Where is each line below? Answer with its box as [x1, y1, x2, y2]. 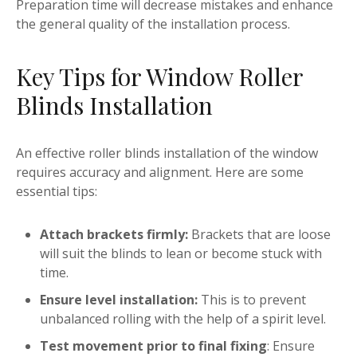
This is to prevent [198, 291, 306, 309]
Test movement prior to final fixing [40, 337, 267, 355]
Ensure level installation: [40, 291, 198, 309]
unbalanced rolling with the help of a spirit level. [40, 310, 326, 328]
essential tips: [16, 182, 97, 201]
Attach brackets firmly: [40, 226, 188, 244]
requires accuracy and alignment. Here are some [16, 163, 304, 182]
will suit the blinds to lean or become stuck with [40, 245, 322, 263]
